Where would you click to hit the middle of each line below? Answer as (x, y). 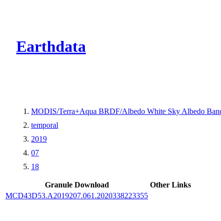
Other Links (170, 184)
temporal (45, 125)
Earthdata (51, 47)
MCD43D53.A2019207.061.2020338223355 (77, 195)
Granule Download (77, 184)
